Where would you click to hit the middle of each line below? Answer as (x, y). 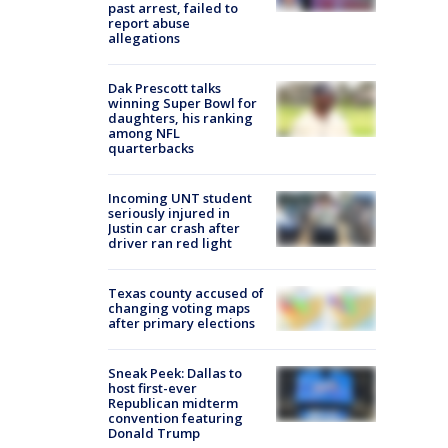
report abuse (149, 22)
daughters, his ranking (180, 117)
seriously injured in (169, 212)
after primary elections (181, 322)
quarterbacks (151, 147)
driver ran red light (170, 242)
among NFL (144, 132)
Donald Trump (154, 432)
